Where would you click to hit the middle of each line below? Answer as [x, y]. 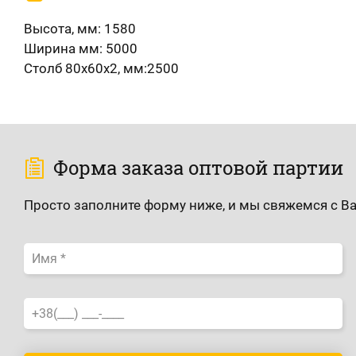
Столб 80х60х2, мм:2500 [101, 68]
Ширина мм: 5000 [81, 48]
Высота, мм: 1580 [80, 29]
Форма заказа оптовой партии [198, 168]
